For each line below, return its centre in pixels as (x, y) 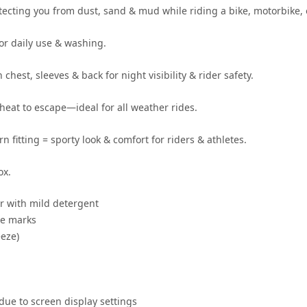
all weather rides (156, 107)
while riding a (194, 10)
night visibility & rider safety (186, 75)
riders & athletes (206, 139)
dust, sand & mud (119, 10)
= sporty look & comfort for (103, 139)
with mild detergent (51, 203)
